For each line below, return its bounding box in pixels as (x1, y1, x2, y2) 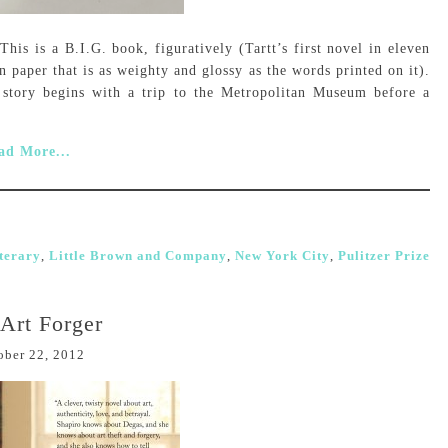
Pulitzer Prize (338, 248, 430, 263)
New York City (235, 248, 330, 263)
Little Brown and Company (49, 248, 227, 263)
